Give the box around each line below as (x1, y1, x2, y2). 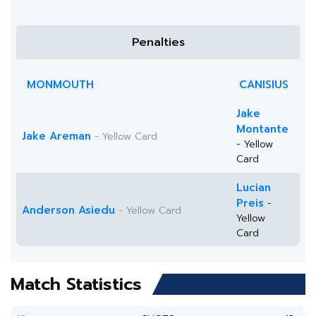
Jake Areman (22, 128, 91, 144)
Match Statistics (11, 272, 142, 297)
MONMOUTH (27, 77, 94, 92)
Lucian (236, 180, 271, 195)
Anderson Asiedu (22, 202, 115, 218)
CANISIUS (239, 77, 288, 92)
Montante (236, 121, 288, 137)
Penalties (131, 34, 185, 51)
